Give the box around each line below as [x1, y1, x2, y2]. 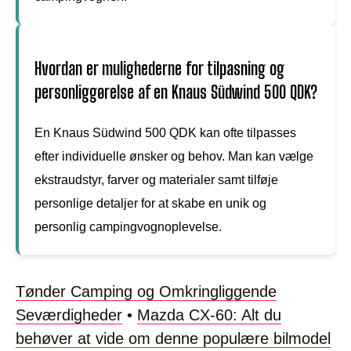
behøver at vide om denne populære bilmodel [16, 329, 331, 347]
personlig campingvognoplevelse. [34, 219, 222, 233]
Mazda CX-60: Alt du [137, 306, 281, 324]
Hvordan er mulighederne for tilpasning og [34, 57, 284, 79]
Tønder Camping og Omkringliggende [16, 282, 277, 300]
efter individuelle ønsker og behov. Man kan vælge [34, 149, 313, 163]
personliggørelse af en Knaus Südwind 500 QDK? [34, 81, 317, 103]
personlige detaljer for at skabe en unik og [34, 196, 266, 210]
